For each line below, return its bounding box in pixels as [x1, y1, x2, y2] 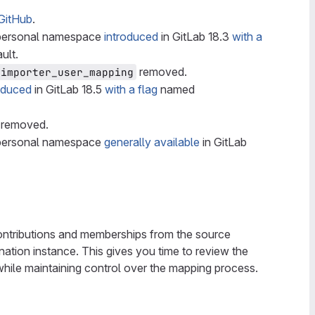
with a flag [105, 82, 157, 96]
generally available [104, 135, 200, 149]
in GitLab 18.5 [32, 82, 105, 96]
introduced [104, 30, 158, 44]
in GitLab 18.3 [158, 30, 232, 44]
